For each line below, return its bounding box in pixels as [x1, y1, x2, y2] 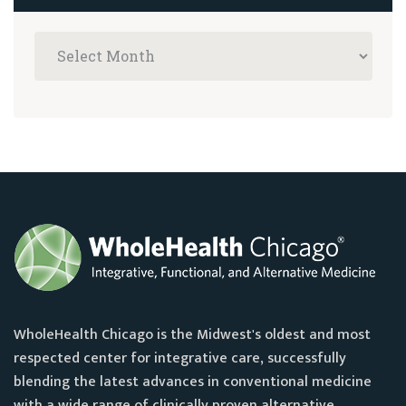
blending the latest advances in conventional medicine [14, 369, 372, 394]
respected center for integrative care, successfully [14, 345, 346, 371]
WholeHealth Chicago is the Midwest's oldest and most [14, 322, 371, 347]
